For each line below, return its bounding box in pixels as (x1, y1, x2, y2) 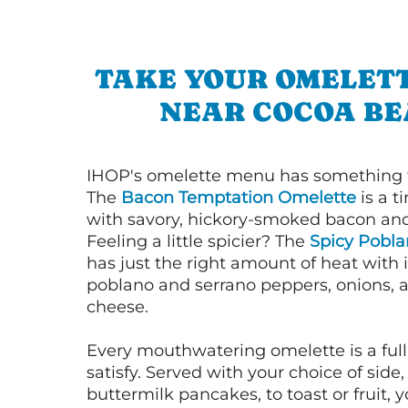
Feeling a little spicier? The (87, 231, 310, 251)
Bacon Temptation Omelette (121, 188, 356, 208)
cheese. (87, 297, 148, 317)
